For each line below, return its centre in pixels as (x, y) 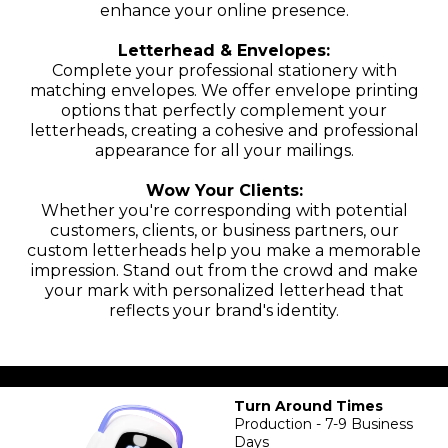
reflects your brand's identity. (224, 310)
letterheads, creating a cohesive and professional (224, 130)
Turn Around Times (308, 405)
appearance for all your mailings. (224, 150)
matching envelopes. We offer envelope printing (224, 90)
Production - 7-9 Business (323, 423)
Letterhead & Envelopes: (224, 50)
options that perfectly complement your (224, 110)
